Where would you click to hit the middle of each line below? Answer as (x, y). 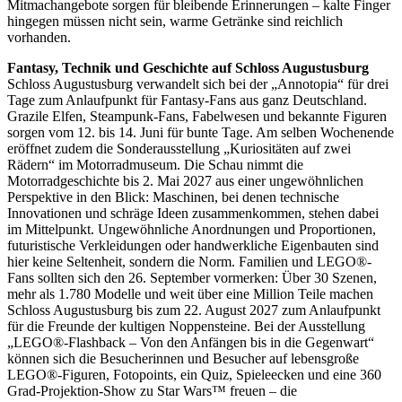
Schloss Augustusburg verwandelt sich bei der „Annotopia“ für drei (198, 83)
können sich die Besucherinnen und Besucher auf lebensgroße (183, 358)
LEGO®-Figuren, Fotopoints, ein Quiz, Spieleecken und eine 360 (194, 374)
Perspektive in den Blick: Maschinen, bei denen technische (173, 197)
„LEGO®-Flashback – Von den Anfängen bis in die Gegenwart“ (191, 342)
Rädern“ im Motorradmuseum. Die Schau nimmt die (155, 164)
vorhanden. (39, 37)
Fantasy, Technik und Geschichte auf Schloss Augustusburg (188, 67)
